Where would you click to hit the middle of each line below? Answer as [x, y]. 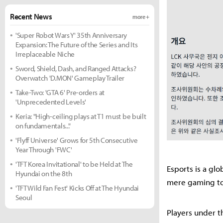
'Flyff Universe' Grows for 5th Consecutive [77, 140]
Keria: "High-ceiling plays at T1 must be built [81, 116]
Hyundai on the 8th [44, 173]
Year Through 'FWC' [44, 150]
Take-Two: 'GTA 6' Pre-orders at [60, 92]
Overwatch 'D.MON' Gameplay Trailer [70, 78]
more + [141, 16]
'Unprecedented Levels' [51, 102]
